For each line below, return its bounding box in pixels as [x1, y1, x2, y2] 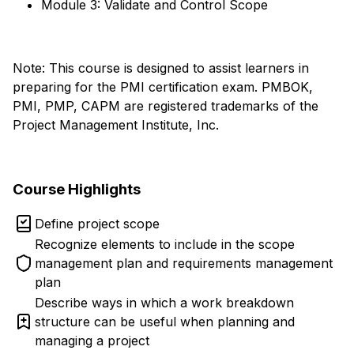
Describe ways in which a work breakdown [35, 295, 294, 311]
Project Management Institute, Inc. [13, 117, 219, 133]
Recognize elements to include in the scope [35, 236, 295, 252]
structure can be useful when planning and [35, 314, 295, 330]
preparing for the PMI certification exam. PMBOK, [13, 79, 313, 95]
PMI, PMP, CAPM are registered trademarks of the [13, 98, 318, 114]
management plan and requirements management [35, 255, 333, 271]
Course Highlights [13, 180, 141, 198]
